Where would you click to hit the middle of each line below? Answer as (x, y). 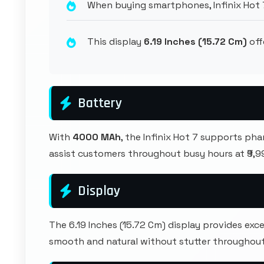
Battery (100, 103)
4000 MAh (97, 137)
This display (115, 42)
